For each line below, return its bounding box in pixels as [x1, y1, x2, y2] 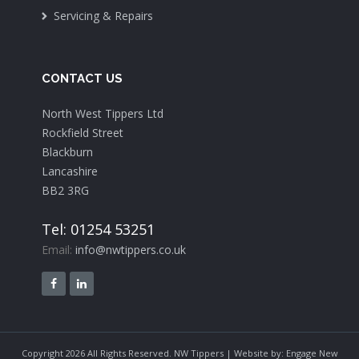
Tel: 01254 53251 [42, 220, 155, 240]
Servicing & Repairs [54, 8, 154, 24]
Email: [42, 242, 76, 258]
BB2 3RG [42, 183, 90, 199]
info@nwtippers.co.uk [75, 242, 187, 258]
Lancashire [42, 163, 99, 179]
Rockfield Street [42, 125, 124, 141]
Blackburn [42, 144, 94, 160]
